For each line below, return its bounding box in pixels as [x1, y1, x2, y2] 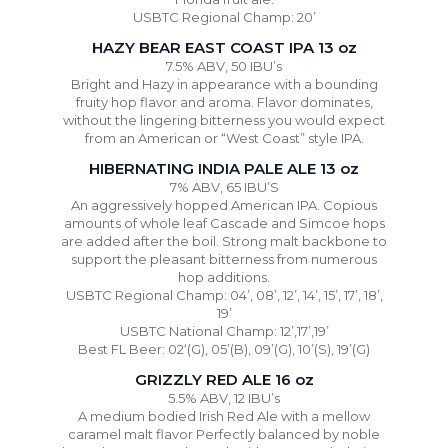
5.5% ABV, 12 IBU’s [168, 390, 280, 406]
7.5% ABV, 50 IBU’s [166, 58, 282, 74]
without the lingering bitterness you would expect [63, 112, 385, 128]
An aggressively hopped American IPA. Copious [71, 197, 377, 213]
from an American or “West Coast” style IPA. [84, 130, 364, 146]
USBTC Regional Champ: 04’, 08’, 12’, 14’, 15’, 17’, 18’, [65, 287, 383, 303]
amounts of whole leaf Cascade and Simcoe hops [63, 215, 385, 231]
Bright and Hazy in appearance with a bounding [70, 76, 378, 92]
